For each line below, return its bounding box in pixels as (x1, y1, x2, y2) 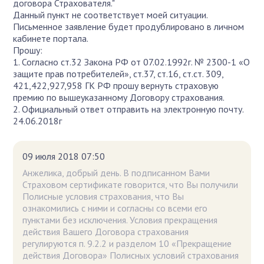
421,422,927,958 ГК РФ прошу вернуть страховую (13, 79, 219, 91)
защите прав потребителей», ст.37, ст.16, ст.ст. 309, (13, 67, 224, 80)
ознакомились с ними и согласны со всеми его (22, 202, 208, 214)
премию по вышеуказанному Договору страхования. (13, 91, 225, 103)
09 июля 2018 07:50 (22, 150, 105, 162)
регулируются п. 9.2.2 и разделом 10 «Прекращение (22, 237, 232, 249)
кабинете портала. (13, 32, 89, 44)
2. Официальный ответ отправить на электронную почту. (13, 103, 245, 115)
